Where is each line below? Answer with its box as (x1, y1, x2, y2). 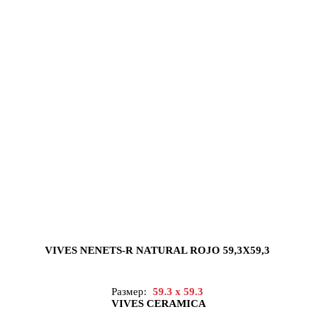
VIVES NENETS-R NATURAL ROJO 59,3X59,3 (44, 245, 270, 257)
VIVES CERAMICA (111, 298, 206, 310)
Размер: (111, 286, 149, 298)
